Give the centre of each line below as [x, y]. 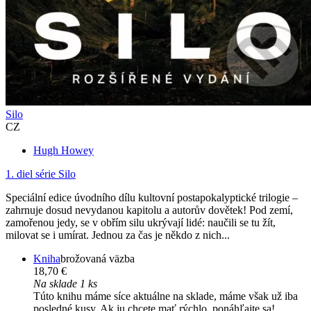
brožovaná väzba [98, 258]
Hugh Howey [64, 150]
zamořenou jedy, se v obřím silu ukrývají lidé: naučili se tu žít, [141, 222]
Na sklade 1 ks [65, 283]
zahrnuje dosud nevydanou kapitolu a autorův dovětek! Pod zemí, [149, 210]
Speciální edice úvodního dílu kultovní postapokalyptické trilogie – [152, 197]
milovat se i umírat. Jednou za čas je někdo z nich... [118, 235]
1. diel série [31, 174]
